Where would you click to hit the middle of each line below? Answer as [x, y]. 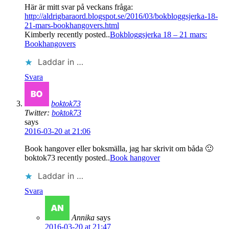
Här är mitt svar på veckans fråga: [79, 7]
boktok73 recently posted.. [67, 158]
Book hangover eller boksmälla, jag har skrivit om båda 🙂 [119, 149]
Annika [83, 218]
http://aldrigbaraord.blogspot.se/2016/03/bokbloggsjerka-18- [121, 16]
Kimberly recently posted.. [67, 35]
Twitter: [38, 113]
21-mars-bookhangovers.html [72, 26]
